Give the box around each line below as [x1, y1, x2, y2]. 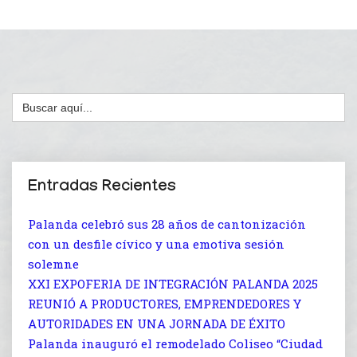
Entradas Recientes [28, 178, 176, 198]
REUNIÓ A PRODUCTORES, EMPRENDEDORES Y [28, 295, 301, 312]
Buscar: [11, 90, 50, 105]
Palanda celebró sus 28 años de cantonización [28, 215, 306, 232]
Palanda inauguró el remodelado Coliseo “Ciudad [28, 335, 323, 351]
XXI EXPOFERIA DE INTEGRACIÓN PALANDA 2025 [28, 275, 318, 292]
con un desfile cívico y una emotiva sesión [28, 235, 284, 252]
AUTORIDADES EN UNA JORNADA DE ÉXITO [28, 315, 285, 331]
